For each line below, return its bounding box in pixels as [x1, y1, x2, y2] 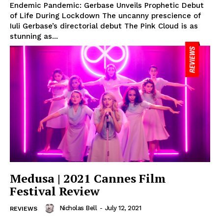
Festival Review [10, 183, 100, 199]
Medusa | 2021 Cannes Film [10, 170, 166, 186]
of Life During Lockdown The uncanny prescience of [10, 11, 201, 20]
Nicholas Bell [59, 204, 97, 212]
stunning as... [10, 31, 58, 41]
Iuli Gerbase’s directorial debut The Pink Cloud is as [10, 21, 198, 30]
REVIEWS [10, 205, 37, 212]
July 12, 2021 [105, 204, 141, 212]
